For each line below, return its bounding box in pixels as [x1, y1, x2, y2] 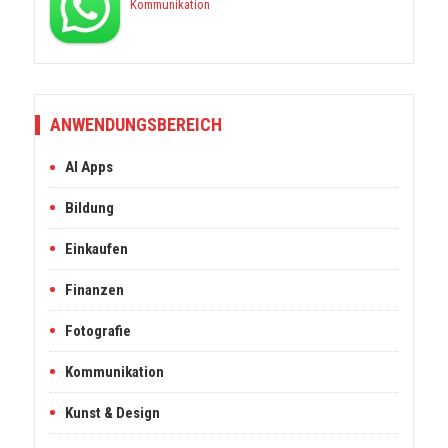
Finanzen [65, 281, 124, 299]
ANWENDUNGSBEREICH [50, 114, 222, 135]
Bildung [65, 199, 114, 217]
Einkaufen [65, 240, 128, 258]
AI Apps [65, 158, 113, 176]
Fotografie [65, 322, 131, 340]
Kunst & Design [65, 404, 160, 422]
